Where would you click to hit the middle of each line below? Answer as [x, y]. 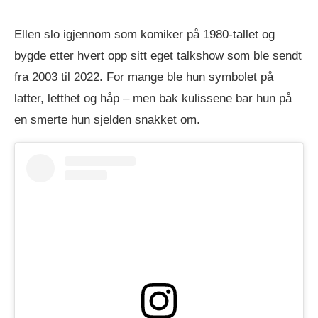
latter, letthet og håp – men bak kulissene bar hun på [153, 98]
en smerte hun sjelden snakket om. [107, 119]
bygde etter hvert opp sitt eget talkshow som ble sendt [158, 55]
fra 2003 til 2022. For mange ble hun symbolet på [144, 77]
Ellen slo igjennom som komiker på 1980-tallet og [144, 34]
